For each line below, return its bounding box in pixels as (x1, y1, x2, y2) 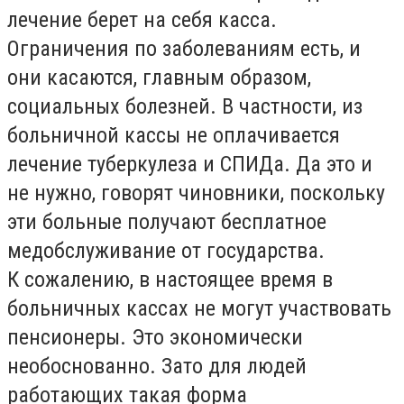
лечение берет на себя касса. (7, 7, 277, 32)
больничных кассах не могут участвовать (7, 296, 391, 321)
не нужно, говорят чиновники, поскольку (7, 180, 385, 206)
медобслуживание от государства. (7, 238, 325, 263)
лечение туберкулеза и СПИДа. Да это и (7, 151, 372, 177)
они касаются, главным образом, (7, 65, 311, 90)
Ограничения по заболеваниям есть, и (7, 36, 361, 61)
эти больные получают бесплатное (7, 209, 326, 234)
